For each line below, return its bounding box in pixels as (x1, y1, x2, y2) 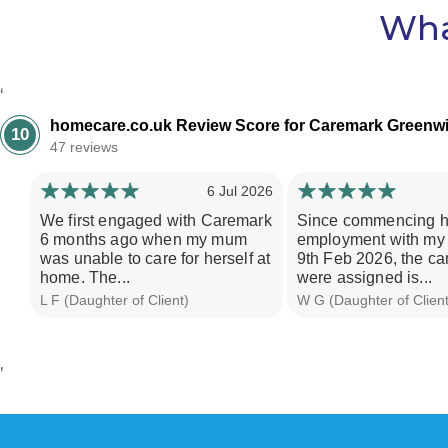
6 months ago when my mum (40, 230, 247, 248)
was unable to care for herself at (40, 249, 271, 267)
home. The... (40, 268, 130, 286)
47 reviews (50, 138, 118, 155)
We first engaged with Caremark (40, 211, 272, 229)
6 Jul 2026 (206, 182, 273, 199)
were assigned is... (296, 268, 432, 286)
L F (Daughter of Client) (40, 291, 189, 308)
